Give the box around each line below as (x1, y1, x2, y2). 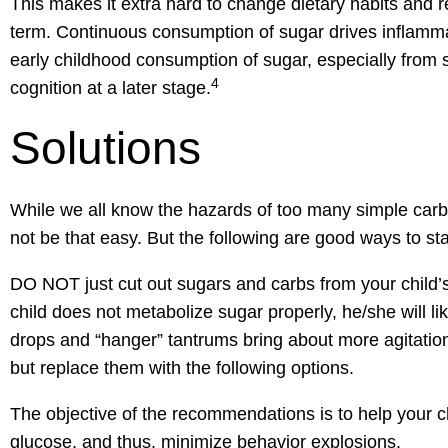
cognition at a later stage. (10, 78, 211, 99)
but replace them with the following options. (10, 358, 359, 379)
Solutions (10, 122, 214, 175)
